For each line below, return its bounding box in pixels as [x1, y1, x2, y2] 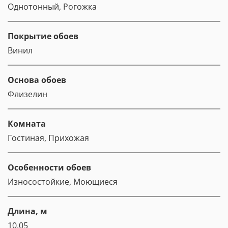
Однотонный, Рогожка [8, 1, 97, 13]
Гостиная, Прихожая [8, 132, 89, 144]
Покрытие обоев [8, 31, 78, 42]
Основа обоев [8, 74, 66, 86]
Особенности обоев [8, 162, 91, 174]
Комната [8, 118, 46, 130]
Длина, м [8, 206, 47, 217]
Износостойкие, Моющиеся [8, 176, 118, 188]
